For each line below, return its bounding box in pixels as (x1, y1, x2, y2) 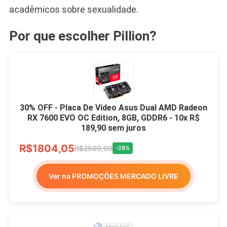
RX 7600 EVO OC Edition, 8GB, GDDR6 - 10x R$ (27, 112, 200, 123)
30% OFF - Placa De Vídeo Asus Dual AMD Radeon (20, 102, 207, 112)
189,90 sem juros (81, 123, 146, 133)
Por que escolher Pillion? (9, 28, 157, 44)
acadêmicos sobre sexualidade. (9, 4, 138, 15)
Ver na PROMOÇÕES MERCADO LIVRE (49, 171, 178, 180)
